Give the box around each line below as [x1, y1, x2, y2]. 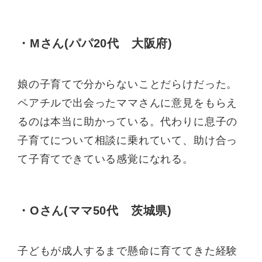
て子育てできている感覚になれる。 [18, 153, 194, 165]
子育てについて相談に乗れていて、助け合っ [18, 134, 238, 146]
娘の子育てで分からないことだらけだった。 [18, 78, 238, 90]
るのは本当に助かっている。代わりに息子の [18, 115, 238, 127]
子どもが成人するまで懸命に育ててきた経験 [18, 245, 238, 257]
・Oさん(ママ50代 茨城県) [18, 204, 173, 217]
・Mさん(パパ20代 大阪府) [18, 37, 173, 50]
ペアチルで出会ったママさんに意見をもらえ [18, 96, 238, 109]
